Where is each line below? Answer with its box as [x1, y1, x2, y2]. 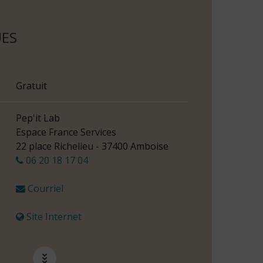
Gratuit [16, 79, 47, 93]
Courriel [25, 182, 63, 195]
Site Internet [24, 210, 82, 224]
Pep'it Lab [16, 112, 60, 125]
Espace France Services [16, 126, 116, 139]
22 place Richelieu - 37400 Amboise [16, 140, 168, 153]
